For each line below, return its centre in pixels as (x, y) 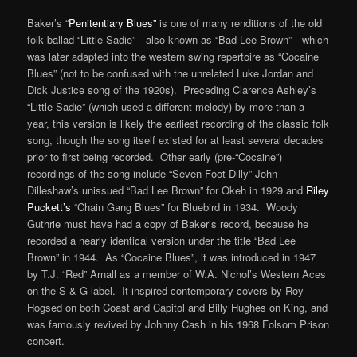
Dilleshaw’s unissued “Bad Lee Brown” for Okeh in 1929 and (167, 190)
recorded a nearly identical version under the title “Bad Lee (162, 240)
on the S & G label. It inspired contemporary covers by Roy (166, 290)
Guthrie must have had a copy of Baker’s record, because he (168, 223)
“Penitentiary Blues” (111, 22)
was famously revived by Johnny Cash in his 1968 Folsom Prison (178, 324)
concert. (46, 340)
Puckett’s (49, 206)
